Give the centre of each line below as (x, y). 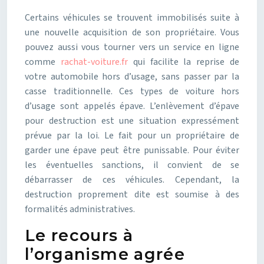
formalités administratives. (80, 209)
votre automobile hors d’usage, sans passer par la (132, 77)
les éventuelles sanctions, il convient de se (132, 165)
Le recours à (79, 235)
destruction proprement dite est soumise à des (132, 194)
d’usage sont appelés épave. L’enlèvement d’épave (132, 106)
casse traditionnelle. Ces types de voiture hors (132, 91)
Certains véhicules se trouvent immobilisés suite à (132, 18)
